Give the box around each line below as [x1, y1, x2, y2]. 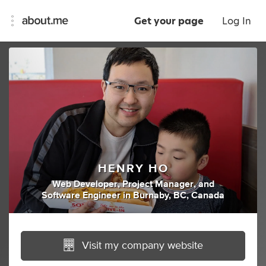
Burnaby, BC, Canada [133, 190, 224, 200]
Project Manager [122, 179, 194, 189]
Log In [222, 14, 251, 28]
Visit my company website [81, 240, 203, 251]
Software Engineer [42, 190, 121, 200]
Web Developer [52, 179, 118, 189]
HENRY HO [97, 162, 169, 175]
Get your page [134, 14, 204, 28]
